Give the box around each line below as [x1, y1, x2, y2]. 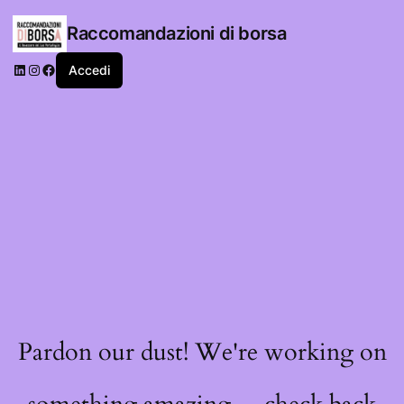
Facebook [41, 60, 108, 78]
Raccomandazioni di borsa [67, 22, 287, 44]
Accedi [69, 62, 110, 78]
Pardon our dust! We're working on [17, 335, 387, 369]
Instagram [26, 60, 94, 78]
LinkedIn [12, 60, 69, 78]
